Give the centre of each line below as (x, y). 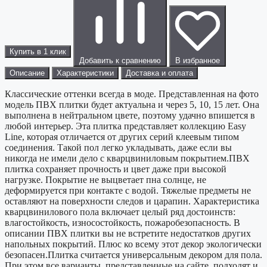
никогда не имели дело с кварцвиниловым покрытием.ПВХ (127, 159)
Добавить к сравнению (120, 61)
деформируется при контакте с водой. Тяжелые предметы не (128, 191)
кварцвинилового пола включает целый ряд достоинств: (120, 212)
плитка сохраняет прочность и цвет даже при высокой (116, 169)
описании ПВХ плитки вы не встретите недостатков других (128, 234)
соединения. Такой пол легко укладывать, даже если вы (118, 148)
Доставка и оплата (159, 73)
